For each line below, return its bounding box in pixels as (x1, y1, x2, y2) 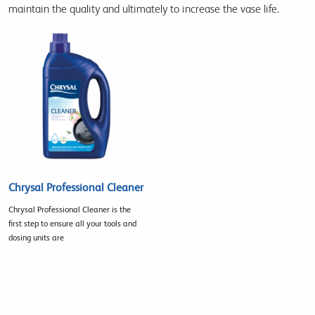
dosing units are (8, 233, 64, 243)
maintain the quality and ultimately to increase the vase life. (8, 1, 279, 15)
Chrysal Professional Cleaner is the (8, 205, 131, 215)
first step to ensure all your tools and (8, 219, 136, 229)
